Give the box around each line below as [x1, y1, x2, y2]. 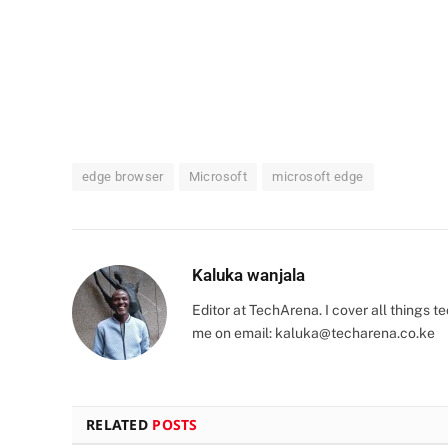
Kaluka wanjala [192, 264, 305, 285]
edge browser [82, 168, 164, 184]
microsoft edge [272, 168, 364, 184]
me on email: [192, 324, 275, 341]
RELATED [86, 414, 153, 434]
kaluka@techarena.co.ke [275, 324, 435, 341]
